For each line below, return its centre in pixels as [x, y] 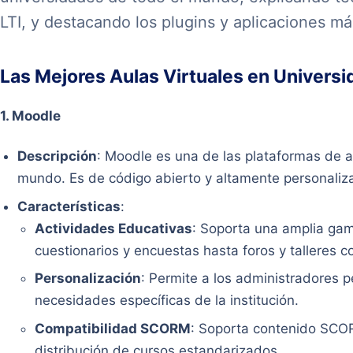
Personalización [88, 279]
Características [69, 206]
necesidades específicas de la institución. [167, 301]
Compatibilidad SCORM [113, 328]
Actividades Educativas [114, 228]
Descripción [58, 156]
